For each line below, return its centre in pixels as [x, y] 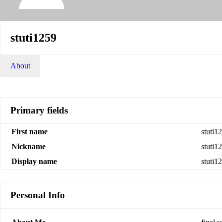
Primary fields [39, 110]
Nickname [28, 146]
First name [29, 132]
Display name [34, 161]
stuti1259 [33, 38]
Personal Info [38, 195]
